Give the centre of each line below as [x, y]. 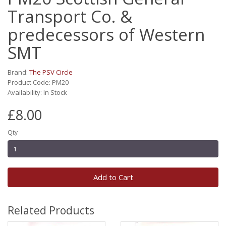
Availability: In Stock [37, 92]
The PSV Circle [51, 72]
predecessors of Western [106, 35]
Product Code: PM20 [38, 82]
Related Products [51, 210]
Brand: [18, 72]
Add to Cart [113, 177]
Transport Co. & [70, 16]
